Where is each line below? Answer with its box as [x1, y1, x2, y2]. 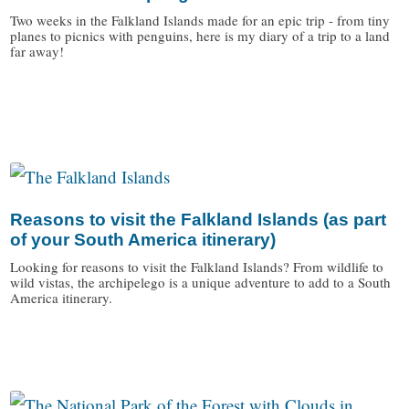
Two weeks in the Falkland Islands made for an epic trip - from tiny [10, 11, 391, 30]
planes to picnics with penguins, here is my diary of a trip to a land [10, 26, 391, 46]
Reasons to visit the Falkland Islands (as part [10, 210, 387, 230]
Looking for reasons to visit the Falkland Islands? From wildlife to [10, 257, 384, 277]
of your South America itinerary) [10, 230, 277, 250]
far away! [10, 42, 65, 61]
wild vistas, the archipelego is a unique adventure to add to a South [10, 273, 392, 292]
